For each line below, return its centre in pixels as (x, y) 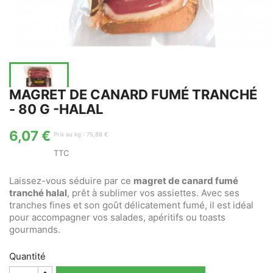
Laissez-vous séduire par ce (71, 181)
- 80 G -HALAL (56, 109)
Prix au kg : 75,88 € (81, 134)
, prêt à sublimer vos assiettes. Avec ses (153, 193)
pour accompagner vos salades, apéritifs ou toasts (117, 217)
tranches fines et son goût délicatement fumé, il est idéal (131, 205)
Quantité (27, 256)
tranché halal (38, 193)
